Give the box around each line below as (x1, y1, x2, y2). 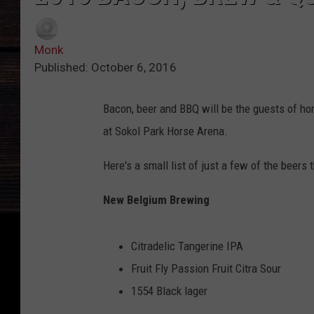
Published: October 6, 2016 (34, 60, 177, 75)
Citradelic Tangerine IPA (131, 239, 243, 254)
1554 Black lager (131, 284, 207, 299)
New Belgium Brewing (103, 193, 210, 207)
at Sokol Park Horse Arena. (103, 124, 231, 139)
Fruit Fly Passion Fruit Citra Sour (131, 261, 281, 276)
